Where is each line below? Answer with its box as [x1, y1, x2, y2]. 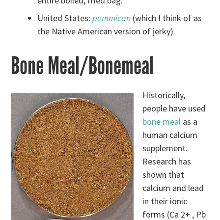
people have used [142, 102, 206, 114]
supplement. [142, 142, 188, 154]
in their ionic [142, 195, 188, 207]
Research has [142, 155, 192, 167]
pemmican [92, 12, 131, 24]
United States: [37, 12, 93, 24]
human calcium [142, 129, 198, 140]
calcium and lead [142, 182, 204, 193]
